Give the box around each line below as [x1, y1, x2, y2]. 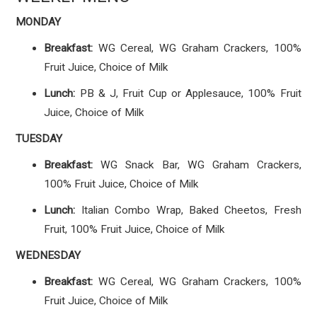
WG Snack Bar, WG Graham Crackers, [93, 158, 301, 171]
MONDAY [16, 16, 62, 28]
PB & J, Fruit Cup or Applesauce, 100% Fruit [75, 87, 301, 100]
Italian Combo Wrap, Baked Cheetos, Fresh [75, 204, 301, 217]
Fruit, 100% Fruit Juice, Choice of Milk [44, 223, 225, 236]
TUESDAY [16, 132, 63, 145]
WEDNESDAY [16, 249, 81, 262]
